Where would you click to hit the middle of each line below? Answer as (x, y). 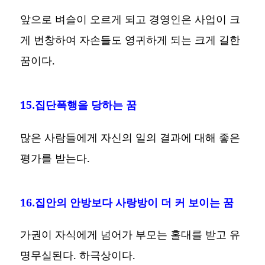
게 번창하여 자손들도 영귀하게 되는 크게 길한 (130, 39)
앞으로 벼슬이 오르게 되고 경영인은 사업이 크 (130, 19)
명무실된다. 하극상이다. (78, 255)
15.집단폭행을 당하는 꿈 (79, 104)
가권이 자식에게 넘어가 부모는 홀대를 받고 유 (130, 235)
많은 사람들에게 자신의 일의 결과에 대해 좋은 (130, 137)
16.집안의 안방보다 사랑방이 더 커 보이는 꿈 (127, 202)
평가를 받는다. (55, 158)
